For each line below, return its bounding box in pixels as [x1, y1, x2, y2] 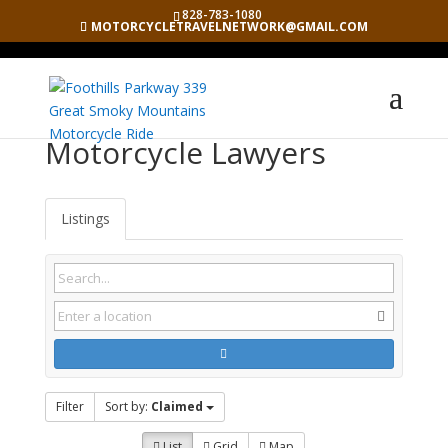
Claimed [150, 398, 203, 415]
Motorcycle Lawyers [44, 132, 326, 173]
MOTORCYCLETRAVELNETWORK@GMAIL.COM [90, 18, 368, 35]
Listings [60, 209, 110, 228]
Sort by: [104, 398, 151, 415]
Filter [55, 398, 84, 415]
